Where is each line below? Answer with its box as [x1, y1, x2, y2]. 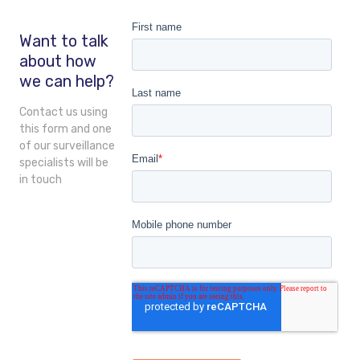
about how [18, 52, 96, 72]
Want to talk [18, 32, 108, 51]
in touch [18, 173, 62, 187]
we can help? [18, 72, 114, 92]
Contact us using [18, 105, 108, 120]
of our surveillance [18, 139, 115, 153]
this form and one [18, 122, 112, 137]
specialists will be [18, 156, 108, 170]
